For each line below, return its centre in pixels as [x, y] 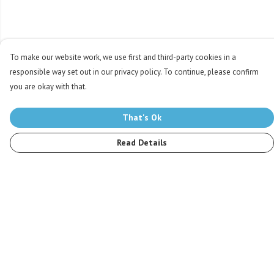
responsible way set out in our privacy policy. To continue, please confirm [134, 72]
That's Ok [142, 117]
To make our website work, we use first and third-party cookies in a [123, 57]
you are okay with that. [48, 87]
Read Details [142, 143]
